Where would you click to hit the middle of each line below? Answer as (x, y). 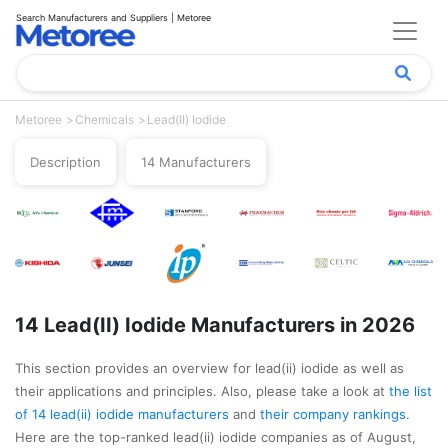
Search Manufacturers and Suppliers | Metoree (113, 17)
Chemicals (104, 119)
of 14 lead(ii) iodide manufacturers (124, 414)
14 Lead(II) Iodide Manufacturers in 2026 (215, 325)
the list (410, 391)
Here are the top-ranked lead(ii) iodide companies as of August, (215, 437)
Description (65, 162)
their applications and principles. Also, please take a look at (202, 391)
